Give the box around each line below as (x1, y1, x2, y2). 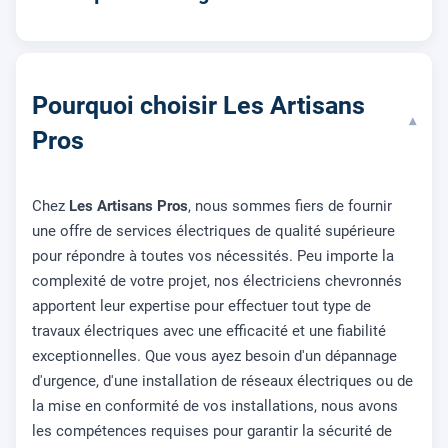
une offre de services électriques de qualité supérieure (32, 221, 395, 240)
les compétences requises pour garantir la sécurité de (32, 421, 392, 440)
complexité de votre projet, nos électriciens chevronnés (32, 271, 402, 290)
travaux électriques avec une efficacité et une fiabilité (32, 321, 386, 340)
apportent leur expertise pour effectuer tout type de (32, 296, 371, 315)
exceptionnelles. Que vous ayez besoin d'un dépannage (32, 346, 397, 365)
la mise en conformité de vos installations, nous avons (32, 396, 398, 415)
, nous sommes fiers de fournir (188, 196, 392, 215)
